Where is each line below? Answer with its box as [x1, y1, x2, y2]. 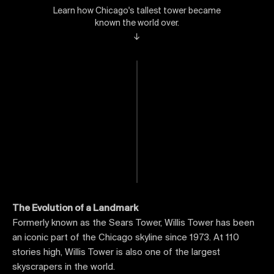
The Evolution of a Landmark [12, 204, 138, 213]
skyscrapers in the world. [12, 262, 115, 272]
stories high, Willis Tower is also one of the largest [12, 248, 220, 257]
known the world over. [95, 19, 179, 28]
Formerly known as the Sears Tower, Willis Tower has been [12, 218, 254, 228]
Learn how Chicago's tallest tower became [53, 7, 221, 16]
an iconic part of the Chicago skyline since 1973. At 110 [12, 233, 239, 243]
